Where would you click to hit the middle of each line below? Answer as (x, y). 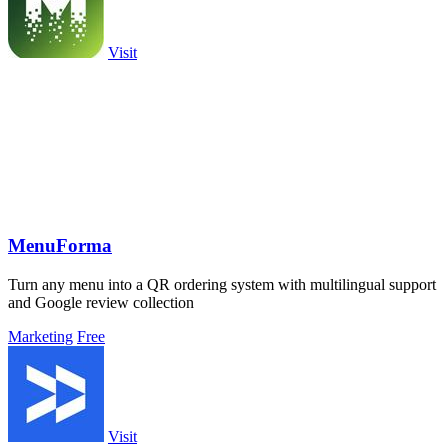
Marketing (40, 336)
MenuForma (60, 246)
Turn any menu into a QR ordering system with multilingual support (222, 284)
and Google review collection (101, 302)
